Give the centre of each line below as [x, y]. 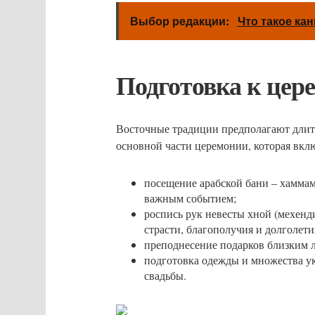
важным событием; [190, 198]
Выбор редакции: [181, 21]
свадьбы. [165, 275]
